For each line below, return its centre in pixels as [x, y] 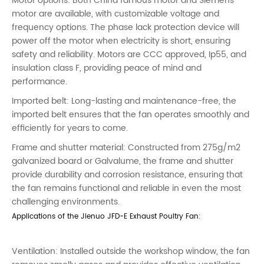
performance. [39, 81]
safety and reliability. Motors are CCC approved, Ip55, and [129, 54]
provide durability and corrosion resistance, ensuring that [127, 174]
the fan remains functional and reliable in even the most [126, 188]
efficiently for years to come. [70, 128]
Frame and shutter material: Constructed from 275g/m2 [126, 147]
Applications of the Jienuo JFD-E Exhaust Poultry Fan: [106, 216]
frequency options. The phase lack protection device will [126, 27]
